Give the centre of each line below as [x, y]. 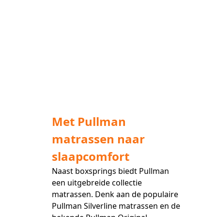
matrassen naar [98, 139]
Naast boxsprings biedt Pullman [110, 171]
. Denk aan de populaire [134, 194]
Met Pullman [89, 122]
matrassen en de [148, 206]
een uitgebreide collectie [97, 183]
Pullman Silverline [84, 206]
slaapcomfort [90, 156]
